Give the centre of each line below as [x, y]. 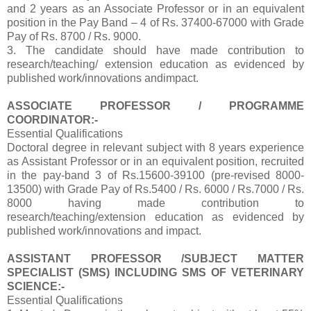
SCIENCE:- [36, 287]
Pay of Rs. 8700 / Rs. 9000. [74, 37]
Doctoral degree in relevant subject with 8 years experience [155, 148]
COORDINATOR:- [52, 120]
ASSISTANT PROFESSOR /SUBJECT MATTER [155, 259]
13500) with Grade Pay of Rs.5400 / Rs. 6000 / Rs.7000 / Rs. [155, 190]
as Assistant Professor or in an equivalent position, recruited [155, 162]
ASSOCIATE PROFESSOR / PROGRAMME [155, 106]
